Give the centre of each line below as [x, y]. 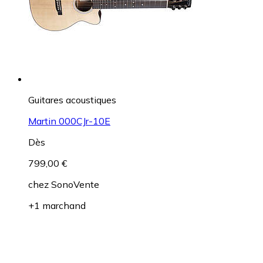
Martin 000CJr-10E [69, 121]
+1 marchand [57, 206]
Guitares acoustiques [72, 100]
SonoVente [75, 185]
